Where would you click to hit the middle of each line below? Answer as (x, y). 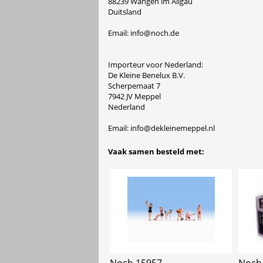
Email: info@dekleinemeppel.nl (161, 128)
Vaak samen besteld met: (156, 152)
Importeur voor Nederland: (156, 64)
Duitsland (125, 11)
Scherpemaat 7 (134, 85)
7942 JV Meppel (134, 96)
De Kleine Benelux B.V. (146, 75)
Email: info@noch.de (144, 33)
